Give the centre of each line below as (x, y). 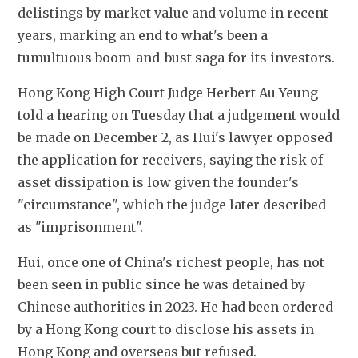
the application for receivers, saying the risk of (170, 160)
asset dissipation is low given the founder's (158, 183)
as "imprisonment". (80, 227)
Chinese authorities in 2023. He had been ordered (175, 307)
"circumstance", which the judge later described (172, 205)
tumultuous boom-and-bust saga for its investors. (176, 58)
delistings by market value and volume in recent (173, 13)
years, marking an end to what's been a (143, 36)
